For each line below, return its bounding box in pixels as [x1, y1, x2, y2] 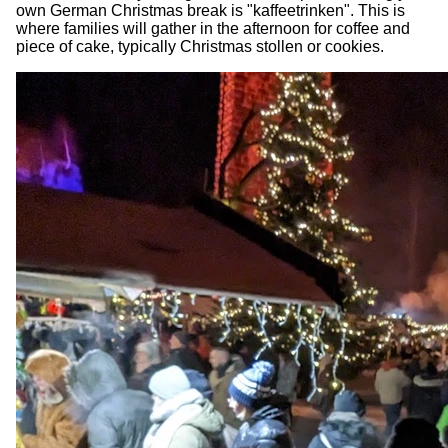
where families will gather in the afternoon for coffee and [16, 20, 410, 38]
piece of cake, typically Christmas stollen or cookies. [16, 38, 384, 56]
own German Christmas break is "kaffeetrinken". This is [16, 2, 405, 20]
